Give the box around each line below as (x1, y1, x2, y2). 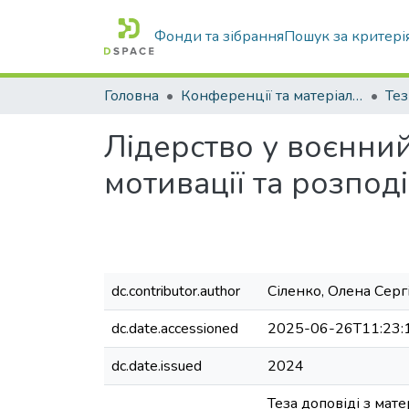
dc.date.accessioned (111, 319, 238, 339)
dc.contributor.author (111, 281, 240, 301)
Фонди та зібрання (154, 26, 285, 47)
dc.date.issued (111, 356, 202, 376)
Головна (104, 86, 159, 106)
